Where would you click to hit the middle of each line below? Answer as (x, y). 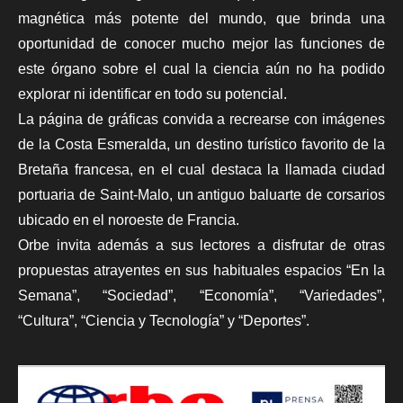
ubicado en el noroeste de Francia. (129, 220)
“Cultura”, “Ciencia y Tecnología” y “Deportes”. (164, 321)
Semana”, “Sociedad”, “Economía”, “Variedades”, (201, 296)
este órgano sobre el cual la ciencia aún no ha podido (201, 69)
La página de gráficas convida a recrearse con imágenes (201, 120)
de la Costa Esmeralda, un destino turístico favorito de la (201, 145)
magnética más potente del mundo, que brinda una (201, 19)
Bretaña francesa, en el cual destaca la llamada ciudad (201, 170)
